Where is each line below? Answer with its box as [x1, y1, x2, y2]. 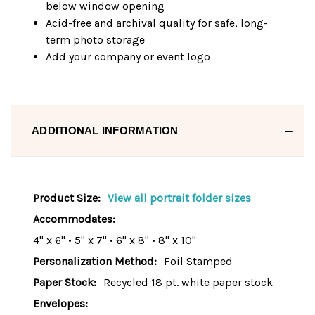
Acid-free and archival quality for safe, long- [46, 16, 269, 30]
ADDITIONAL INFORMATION [32, 124, 179, 137]
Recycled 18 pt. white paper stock [103, 276, 273, 290]
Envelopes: [33, 297, 88, 311]
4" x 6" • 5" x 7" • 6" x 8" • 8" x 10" [33, 233, 196, 247]
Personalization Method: [33, 255, 157, 269]
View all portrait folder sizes [108, 191, 251, 205]
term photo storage [46, 33, 146, 47]
